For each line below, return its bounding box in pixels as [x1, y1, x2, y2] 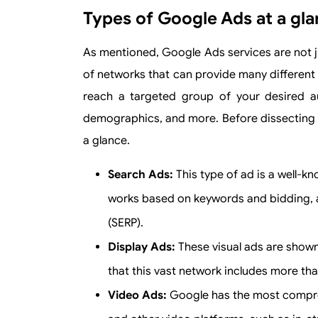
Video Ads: [108, 288, 170, 302]
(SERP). [108, 216, 143, 230]
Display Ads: [108, 240, 178, 254]
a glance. [83, 133, 130, 148]
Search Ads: [108, 168, 176, 182]
